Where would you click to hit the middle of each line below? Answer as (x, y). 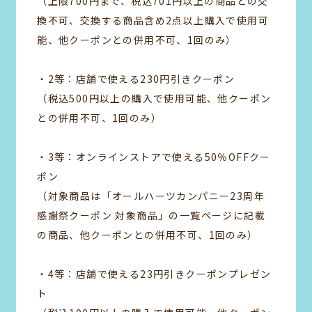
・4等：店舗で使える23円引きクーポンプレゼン (154, 274)
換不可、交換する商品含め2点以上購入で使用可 (153, 21)
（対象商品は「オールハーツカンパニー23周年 (151, 196)
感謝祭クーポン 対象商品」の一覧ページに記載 (151, 216)
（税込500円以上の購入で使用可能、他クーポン (154, 99)
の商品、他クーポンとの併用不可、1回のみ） (148, 235)
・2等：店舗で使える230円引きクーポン (136, 79)
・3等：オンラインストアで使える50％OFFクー (154, 157)
